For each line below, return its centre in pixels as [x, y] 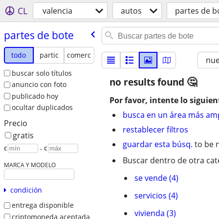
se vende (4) [156, 178]
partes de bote [39, 35]
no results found [148, 82]
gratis [23, 136]
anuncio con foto [39, 85]
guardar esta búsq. [158, 144]
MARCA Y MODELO [30, 165]
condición [26, 190]
